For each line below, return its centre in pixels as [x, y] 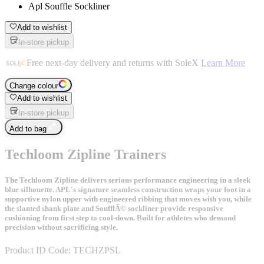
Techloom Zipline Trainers [85, 154]
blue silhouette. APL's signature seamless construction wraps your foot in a [128, 189]
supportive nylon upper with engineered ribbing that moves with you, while [128, 199]
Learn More [223, 62]
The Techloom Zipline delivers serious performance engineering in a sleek [128, 180]
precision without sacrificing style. [61, 227]
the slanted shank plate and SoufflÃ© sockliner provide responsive [114, 208]
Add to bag [28, 128]
